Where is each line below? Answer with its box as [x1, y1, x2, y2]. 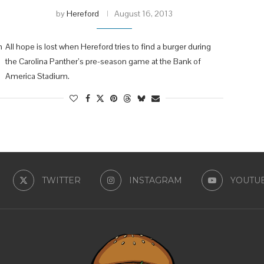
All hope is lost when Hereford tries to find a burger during [5, 41, 211, 52]
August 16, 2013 [114, 8, 173, 19]
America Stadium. [5, 70, 70, 81]
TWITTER [41, 174, 81, 186]
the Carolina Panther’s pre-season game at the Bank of [5, 55, 201, 67]
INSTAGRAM [128, 174, 182, 186]
